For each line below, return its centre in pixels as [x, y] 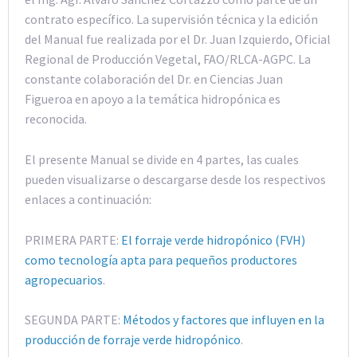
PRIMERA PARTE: [73, 239]
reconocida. [56, 119]
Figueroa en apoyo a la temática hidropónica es [153, 99]
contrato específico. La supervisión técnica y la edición [171, 20]
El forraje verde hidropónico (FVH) [213, 239]
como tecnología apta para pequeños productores [161, 259]
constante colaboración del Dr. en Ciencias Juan [154, 79]
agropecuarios [64, 279]
